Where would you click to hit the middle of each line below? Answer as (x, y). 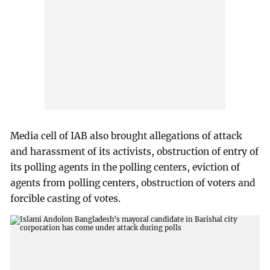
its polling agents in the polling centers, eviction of (125, 168)
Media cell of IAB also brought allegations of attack (126, 136)
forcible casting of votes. (66, 199)
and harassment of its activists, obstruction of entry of (135, 152)
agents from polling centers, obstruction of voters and (133, 183)
